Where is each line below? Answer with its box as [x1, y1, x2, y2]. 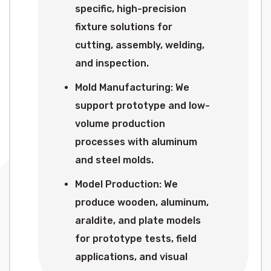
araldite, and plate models [75, 215, 201, 226]
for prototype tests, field [75, 233, 197, 244]
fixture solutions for [75, 21, 172, 33]
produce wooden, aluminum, [75, 197, 209, 208]
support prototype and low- [75, 100, 210, 111]
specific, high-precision [75, 3, 186, 15]
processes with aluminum [75, 136, 197, 148]
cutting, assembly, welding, [75, 39, 204, 51]
